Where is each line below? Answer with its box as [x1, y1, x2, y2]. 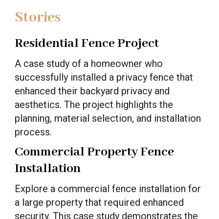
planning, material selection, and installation [15, 112, 201, 124]
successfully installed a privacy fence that [15, 71, 193, 83]
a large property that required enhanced [15, 196, 184, 208]
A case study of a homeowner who [15, 57, 163, 69]
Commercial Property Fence [15, 143, 174, 160]
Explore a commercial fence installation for [15, 182, 201, 195]
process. [15, 126, 52, 138]
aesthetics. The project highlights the [15, 98, 173, 110]
